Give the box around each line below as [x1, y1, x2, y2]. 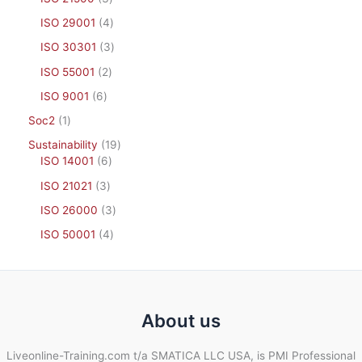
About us [141, 309, 221, 332]
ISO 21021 [40, 179, 92, 192]
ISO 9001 [40, 89, 89, 103]
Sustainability [28, 138, 98, 152]
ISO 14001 [40, 154, 94, 168]
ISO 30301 [40, 40, 96, 54]
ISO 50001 [40, 228, 95, 242]
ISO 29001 [40, 16, 95, 30]
